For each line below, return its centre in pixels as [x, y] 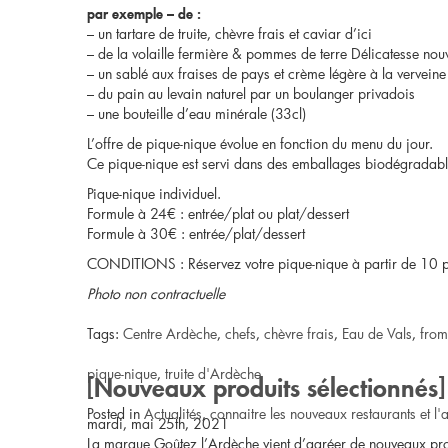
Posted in [115, 413]
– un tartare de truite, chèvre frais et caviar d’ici [229, 33]
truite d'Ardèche [213, 373]
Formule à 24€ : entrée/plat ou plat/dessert [218, 213]
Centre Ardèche [170, 333]
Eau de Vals [377, 333]
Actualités [173, 413]
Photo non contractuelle [156, 293]
